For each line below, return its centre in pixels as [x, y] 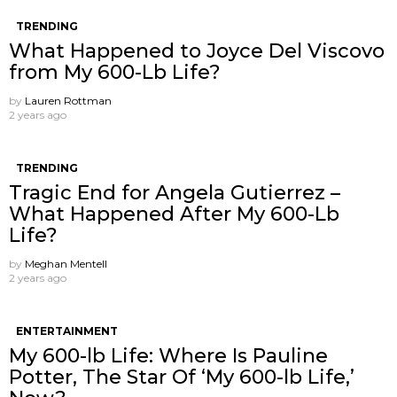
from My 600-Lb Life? [115, 73]
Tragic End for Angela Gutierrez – [175, 193]
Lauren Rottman [68, 101]
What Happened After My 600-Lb [174, 214]
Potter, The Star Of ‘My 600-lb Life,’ [182, 378]
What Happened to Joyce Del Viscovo [197, 51]
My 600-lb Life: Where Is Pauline [168, 356]
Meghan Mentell [66, 264]
